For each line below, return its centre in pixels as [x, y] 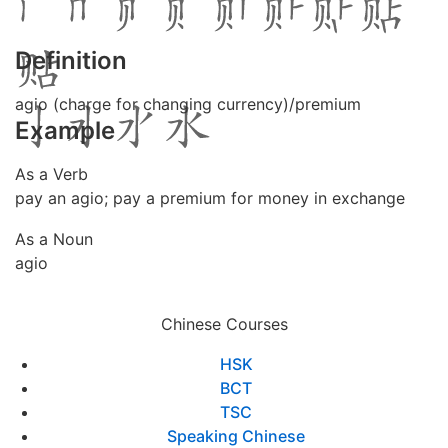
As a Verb [51, 174]
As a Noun [54, 239]
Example [65, 130]
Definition [71, 60]
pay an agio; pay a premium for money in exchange [210, 198]
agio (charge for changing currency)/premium [188, 104]
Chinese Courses [224, 324]
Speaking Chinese [236, 436]
